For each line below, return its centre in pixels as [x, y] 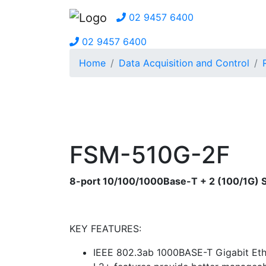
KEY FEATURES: [105, 228]
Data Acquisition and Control [184, 63]
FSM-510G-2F [150, 154]
